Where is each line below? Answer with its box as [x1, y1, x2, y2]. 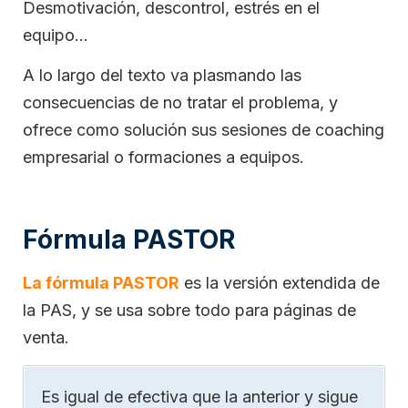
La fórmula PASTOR [23, 273, 179, 293]
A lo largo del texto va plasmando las [23, 66, 301, 86]
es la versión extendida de [179, 273, 380, 293]
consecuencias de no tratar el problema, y [23, 93, 338, 113]
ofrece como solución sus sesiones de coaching [23, 120, 384, 140]
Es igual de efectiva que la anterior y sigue [41, 386, 358, 406]
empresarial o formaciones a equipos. [23, 148, 304, 168]
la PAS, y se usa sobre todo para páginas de [23, 301, 356, 321]
